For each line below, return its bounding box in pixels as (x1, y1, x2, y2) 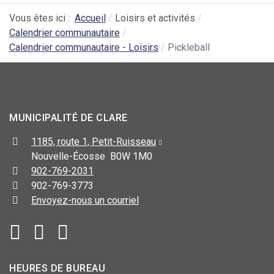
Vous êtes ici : (9, 12, 75, 24)
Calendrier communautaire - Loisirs (9, 42, 158, 54)
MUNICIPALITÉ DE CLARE (9, 112, 128, 124)
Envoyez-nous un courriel (31, 194, 139, 207)
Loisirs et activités (115, 12, 195, 24)
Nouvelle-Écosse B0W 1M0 (31, 150, 152, 163)
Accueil (75, 12, 106, 24)
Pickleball (168, 42, 210, 54)
